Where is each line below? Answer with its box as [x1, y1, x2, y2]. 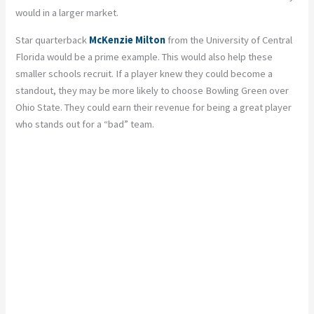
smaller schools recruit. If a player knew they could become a [15, 67, 273, 80]
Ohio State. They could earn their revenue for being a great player [15, 100, 292, 114]
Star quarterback [15, 33, 88, 46]
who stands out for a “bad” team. [15, 117, 155, 130]
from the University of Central [168, 33, 293, 46]
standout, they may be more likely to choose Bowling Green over [15, 83, 289, 97]
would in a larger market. [15, 6, 119, 20]
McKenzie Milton [89, 33, 166, 46]
